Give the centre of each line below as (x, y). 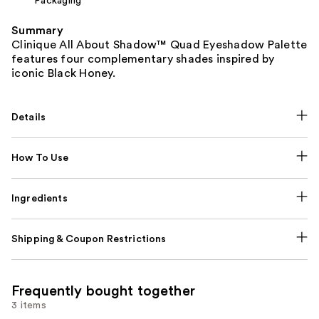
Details (29, 117)
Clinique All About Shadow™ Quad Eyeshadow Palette (159, 45)
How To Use (40, 158)
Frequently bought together (103, 291)
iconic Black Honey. (63, 73)
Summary (37, 30)
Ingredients (40, 198)
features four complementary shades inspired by (143, 59)
